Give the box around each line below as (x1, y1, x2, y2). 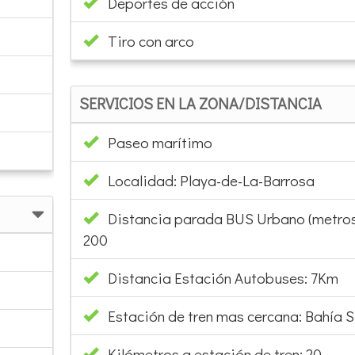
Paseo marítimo (107, 132, 212, 152)
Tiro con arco (107, 30, 194, 51)
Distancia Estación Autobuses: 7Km (97, 267, 338, 288)
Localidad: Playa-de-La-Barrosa (97, 170, 315, 190)
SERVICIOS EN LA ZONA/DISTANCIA (78, 92, 322, 113)
